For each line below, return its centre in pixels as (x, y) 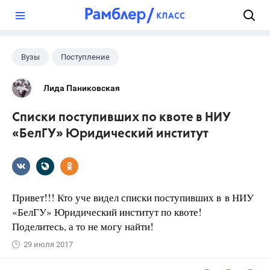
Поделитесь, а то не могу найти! (85, 226)
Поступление (85, 57)
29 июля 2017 (48, 244)
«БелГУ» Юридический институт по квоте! (107, 212)
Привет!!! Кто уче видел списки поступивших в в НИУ (133, 197)
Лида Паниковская (82, 88)
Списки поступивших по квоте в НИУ (121, 118)
